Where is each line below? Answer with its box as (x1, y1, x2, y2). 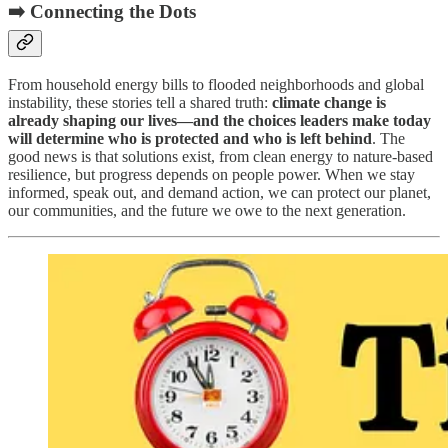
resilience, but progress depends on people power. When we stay (8, 166, 415, 184)
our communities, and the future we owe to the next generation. (8, 202, 406, 220)
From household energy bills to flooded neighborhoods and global (8, 76, 424, 94)
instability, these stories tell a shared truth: (8, 94, 272, 112)
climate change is (272, 94, 386, 112)
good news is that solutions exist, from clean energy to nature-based (8, 148, 433, 166)
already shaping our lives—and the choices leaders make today (8, 112, 431, 130)
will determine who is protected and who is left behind (8, 130, 372, 148)
